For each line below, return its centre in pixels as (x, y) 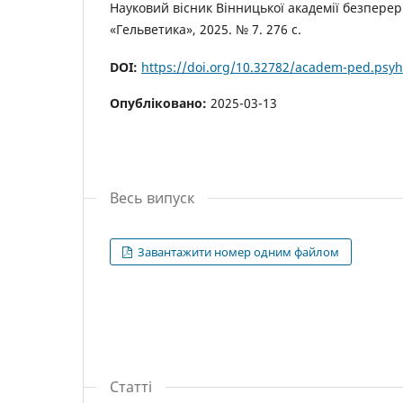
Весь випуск (152, 197)
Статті (131, 386)
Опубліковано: (160, 103)
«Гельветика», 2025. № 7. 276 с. (206, 29)
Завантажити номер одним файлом (237, 251)
